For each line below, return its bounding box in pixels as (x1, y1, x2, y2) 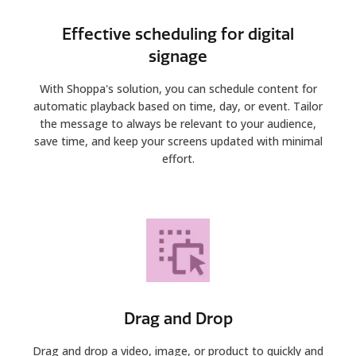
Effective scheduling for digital (62, 24, 294, 44)
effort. (161, 150, 195, 166)
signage (149, 46, 207, 66)
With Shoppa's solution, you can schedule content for (39, 80, 317, 96)
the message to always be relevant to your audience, (40, 115, 316, 131)
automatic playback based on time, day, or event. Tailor (33, 98, 323, 114)
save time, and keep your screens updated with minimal (33, 133, 323, 149)
